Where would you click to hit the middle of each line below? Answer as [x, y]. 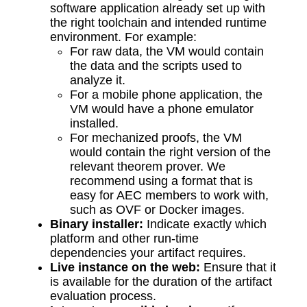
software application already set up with [157, 9]
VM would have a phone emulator [161, 109]
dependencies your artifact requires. [148, 253]
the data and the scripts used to [156, 66]
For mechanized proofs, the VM [156, 138]
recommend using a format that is [161, 181]
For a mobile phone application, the [166, 95]
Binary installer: [96, 224]
